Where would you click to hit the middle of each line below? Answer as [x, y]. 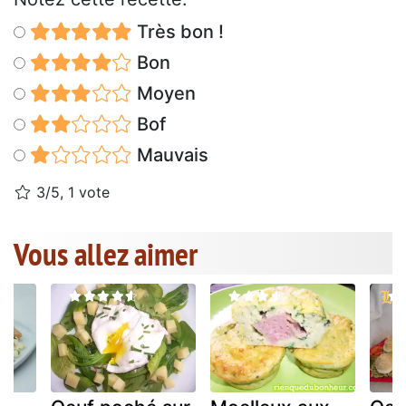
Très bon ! [178, 32]
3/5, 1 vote [71, 193]
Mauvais [170, 155]
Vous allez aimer [106, 254]
